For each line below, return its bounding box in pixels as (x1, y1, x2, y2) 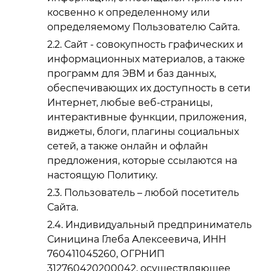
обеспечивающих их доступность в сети (47, 82, 250, 94)
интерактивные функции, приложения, (47, 111, 246, 123)
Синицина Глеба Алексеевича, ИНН (47, 233, 226, 245)
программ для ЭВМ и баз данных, (47, 68, 216, 80)
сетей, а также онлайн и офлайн (47, 140, 208, 152)
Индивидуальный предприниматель (65, 218, 252, 230)
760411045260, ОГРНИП (47, 247, 165, 260)
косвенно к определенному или (47, 7, 210, 19)
